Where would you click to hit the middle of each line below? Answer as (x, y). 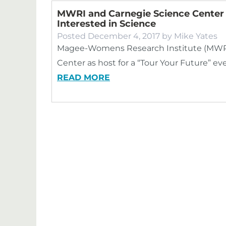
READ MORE (83, 77)
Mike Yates (196, 36)
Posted (72, 36)
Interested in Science (106, 24)
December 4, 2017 (124, 36)
